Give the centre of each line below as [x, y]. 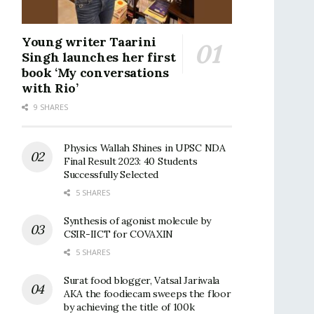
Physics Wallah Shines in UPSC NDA [145, 148]
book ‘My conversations [96, 72]
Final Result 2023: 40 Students [131, 161]
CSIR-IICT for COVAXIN [119, 234]
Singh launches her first [99, 57]
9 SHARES [50, 107]
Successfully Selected [111, 174]
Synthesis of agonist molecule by [138, 220]
